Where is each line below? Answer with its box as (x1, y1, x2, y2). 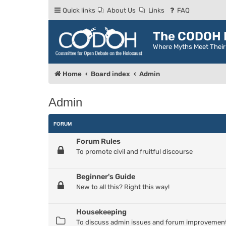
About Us (107, 7, 136, 14)
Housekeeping (76, 207, 127, 216)
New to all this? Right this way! (76, 183, 169, 191)
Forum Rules (76, 136, 121, 146)
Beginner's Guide (76, 172, 135, 181)
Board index (91, 70, 131, 78)
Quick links (63, 7, 95, 14)
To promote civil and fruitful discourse (76, 147, 193, 155)
